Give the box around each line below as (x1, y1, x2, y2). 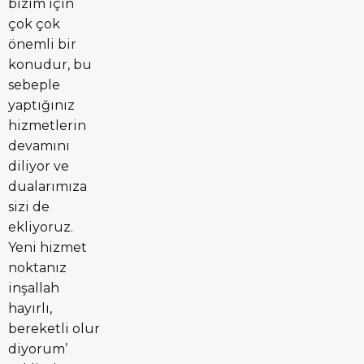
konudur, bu (8, 56, 92, 72)
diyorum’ (8, 340, 67, 357)
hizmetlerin (8, 117, 86, 133)
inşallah (8, 279, 59, 296)
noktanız (8, 259, 67, 275)
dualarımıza (8, 178, 87, 194)
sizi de (8, 198, 50, 214)
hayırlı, (8, 300, 52, 316)
